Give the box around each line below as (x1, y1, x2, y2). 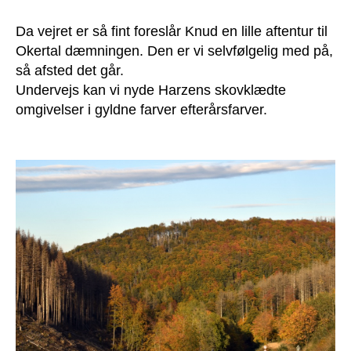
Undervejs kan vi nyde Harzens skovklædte (16, 82, 286, 99)
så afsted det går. (16, 63, 128, 79)
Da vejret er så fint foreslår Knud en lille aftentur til (16, 24, 327, 40)
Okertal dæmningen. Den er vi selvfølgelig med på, (16, 43, 333, 60)
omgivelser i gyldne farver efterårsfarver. (16, 102, 267, 118)
